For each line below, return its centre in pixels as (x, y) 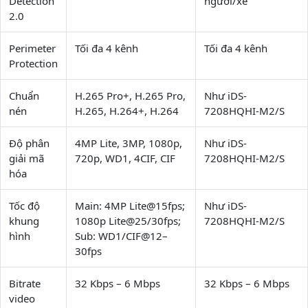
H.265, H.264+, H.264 (127, 111)
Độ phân (29, 143)
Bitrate (25, 283)
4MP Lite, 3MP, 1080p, (129, 143)
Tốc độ (24, 206)
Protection (33, 63)
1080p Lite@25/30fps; (128, 221)
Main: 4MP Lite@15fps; (130, 206)
